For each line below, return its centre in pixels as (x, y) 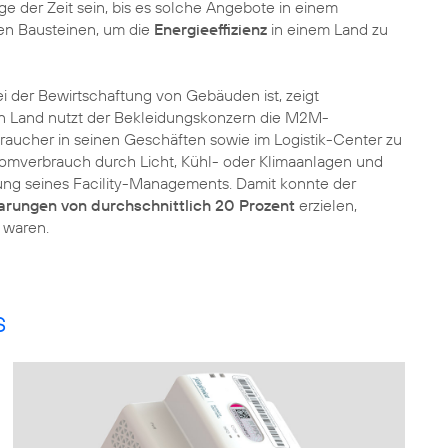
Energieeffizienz (212, 29)
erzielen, (326, 205)
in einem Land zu (329, 29)
